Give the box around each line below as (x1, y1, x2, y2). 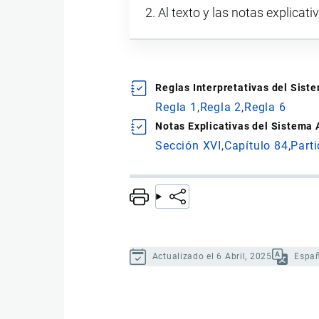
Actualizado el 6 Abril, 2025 (152, 251, 272, 261)
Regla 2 (199, 100, 242, 115)
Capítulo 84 (224, 139, 288, 153)
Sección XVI (155, 139, 221, 153)
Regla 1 (155, 100, 197, 115)
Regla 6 (244, 100, 286, 115)
